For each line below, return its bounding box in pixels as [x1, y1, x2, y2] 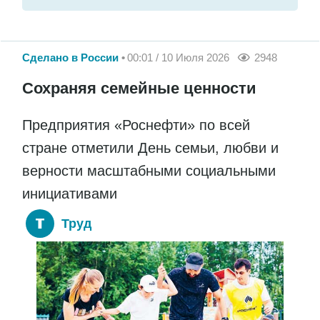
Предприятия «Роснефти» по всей [22, 117, 250, 133]
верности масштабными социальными [22, 163, 276, 179]
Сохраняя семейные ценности [22, 79, 256, 97]
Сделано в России [22, 51, 119, 64]
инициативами [22, 186, 117, 201]
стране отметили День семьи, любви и [22, 140, 279, 156]
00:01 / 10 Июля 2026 [127, 51, 229, 64]
